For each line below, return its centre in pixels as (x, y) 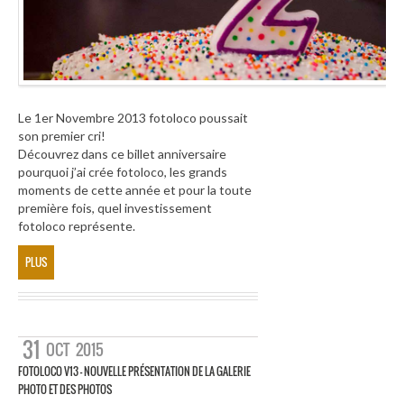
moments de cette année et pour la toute (135, 190)
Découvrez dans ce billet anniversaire (122, 154)
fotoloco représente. (77, 226)
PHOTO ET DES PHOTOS (65, 390)
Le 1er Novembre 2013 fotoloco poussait (133, 118)
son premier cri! (62, 136)
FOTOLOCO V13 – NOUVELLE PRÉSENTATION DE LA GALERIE (134, 372)
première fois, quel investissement (115, 208)
